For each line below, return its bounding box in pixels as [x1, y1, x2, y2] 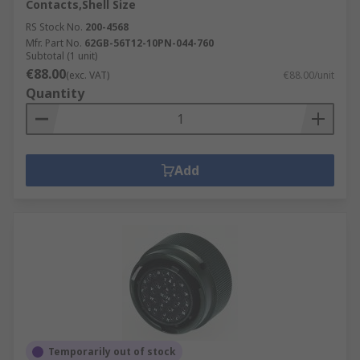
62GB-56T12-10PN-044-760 [84, 36, 214, 50]
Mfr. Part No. [26, 36, 82, 50]
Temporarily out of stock [48, 345, 176, 358]
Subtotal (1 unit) [26, 49, 97, 63]
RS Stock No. [26, 20, 83, 34]
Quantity [26, 84, 84, 102]
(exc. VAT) [66, 68, 109, 82]
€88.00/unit [284, 68, 334, 82]
